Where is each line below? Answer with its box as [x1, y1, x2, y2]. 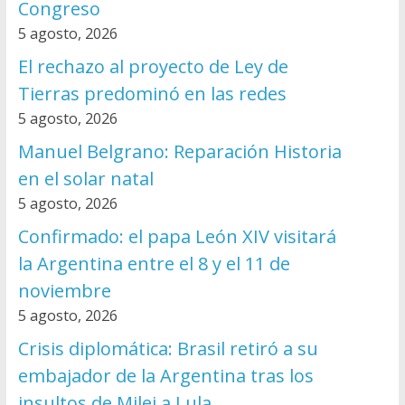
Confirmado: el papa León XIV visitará [17, 224, 336, 250]
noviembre [17, 278, 111, 304]
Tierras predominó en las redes [17, 81, 287, 107]
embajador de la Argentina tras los [17, 363, 314, 389]
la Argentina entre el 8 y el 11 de [17, 251, 290, 277]
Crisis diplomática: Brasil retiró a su [17, 336, 318, 362]
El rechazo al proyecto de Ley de [17, 54, 288, 80]
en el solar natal [17, 166, 154, 192]
